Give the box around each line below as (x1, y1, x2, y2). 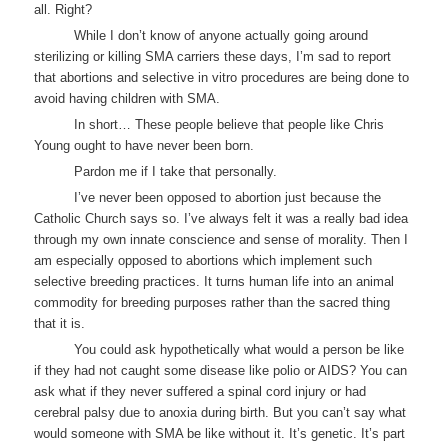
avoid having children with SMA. (34, 91, 221, 107)
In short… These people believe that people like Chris (74, 117, 385, 133)
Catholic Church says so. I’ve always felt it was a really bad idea (34, 211, 409, 227)
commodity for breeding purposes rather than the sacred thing (34, 295, 391, 311)
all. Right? (34, 2, 93, 18)
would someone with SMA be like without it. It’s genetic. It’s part (34, 426, 406, 442)
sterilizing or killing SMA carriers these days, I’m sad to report (34, 49, 392, 65)
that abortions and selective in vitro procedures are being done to (34, 70, 410, 86)
